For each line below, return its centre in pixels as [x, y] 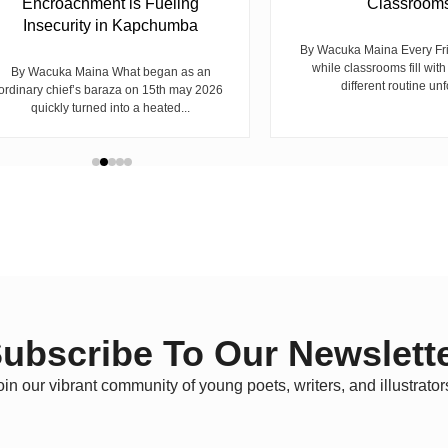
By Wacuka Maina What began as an [110, 71]
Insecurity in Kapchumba [110, 25]
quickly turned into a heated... [110, 107]
